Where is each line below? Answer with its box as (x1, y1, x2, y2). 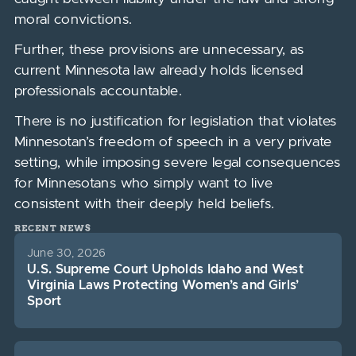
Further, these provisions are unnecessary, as (14, 43, 304, 57)
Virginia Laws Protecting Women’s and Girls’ (26, 279, 300, 292)
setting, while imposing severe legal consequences (14, 156, 341, 170)
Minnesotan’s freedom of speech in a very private (14, 135, 332, 149)
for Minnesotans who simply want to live (14, 176, 273, 191)
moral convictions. (14, 13, 133, 27)
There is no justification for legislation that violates (14, 114, 337, 129)
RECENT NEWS (14, 222, 92, 234)
